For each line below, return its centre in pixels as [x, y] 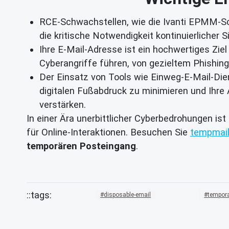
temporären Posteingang [81, 146]
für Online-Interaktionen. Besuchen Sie [108, 132]
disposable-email [128, 195]
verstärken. [63, 104]
